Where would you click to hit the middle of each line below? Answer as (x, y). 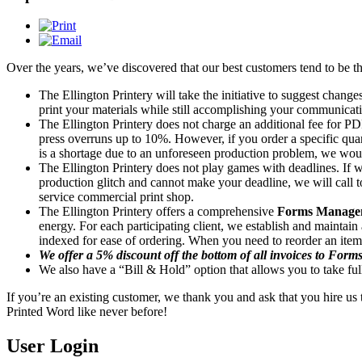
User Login (53, 346)
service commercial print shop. (116, 197)
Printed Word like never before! (87, 312)
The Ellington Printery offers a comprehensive (158, 212)
